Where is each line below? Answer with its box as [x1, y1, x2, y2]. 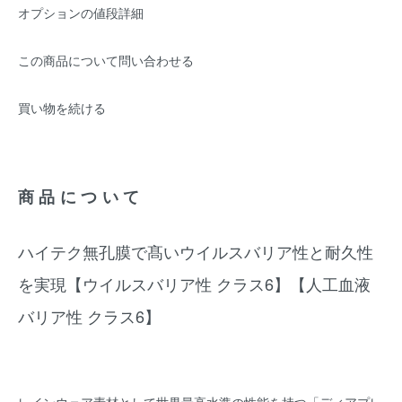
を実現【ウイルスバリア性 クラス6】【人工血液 [18, 272, 371, 295]
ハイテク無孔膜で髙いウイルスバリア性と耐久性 [18, 240, 373, 263]
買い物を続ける [18, 99, 106, 117]
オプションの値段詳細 [18, 4, 144, 22]
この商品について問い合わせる [18, 51, 194, 69]
